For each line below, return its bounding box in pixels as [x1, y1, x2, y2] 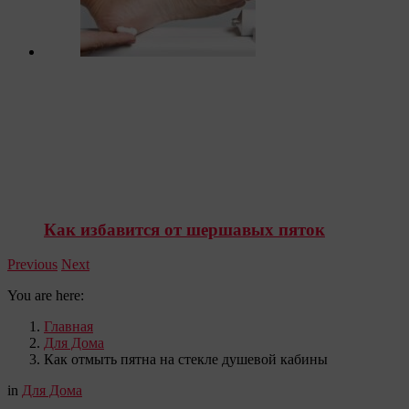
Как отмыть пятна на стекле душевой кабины [44, 351, 328, 368]
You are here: [7, 288, 84, 304]
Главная [44, 319, 93, 335]
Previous [7, 257, 58, 273]
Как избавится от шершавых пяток [44, 219, 325, 239]
